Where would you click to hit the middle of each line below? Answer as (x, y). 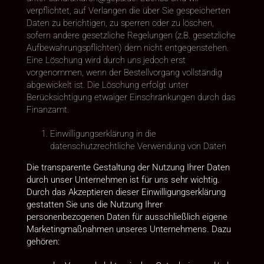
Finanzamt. (47, 109)
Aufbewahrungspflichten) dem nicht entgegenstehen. (127, 47)
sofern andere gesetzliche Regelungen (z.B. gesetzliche (131, 35)
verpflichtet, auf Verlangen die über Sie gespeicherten (128, 10)
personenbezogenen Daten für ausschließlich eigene (127, 217)
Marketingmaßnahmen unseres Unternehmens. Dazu (128, 229)
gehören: (43, 241)
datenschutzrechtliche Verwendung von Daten (138, 146)
